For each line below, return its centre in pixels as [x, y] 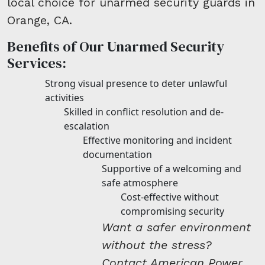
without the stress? [157, 245]
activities [64, 97]
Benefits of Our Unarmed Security [116, 46]
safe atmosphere [140, 182]
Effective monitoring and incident [157, 140]
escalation [87, 126]
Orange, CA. [40, 20]
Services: [37, 63]
